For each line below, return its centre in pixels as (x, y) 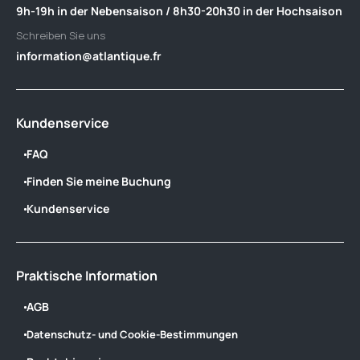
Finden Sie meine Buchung (99, 181)
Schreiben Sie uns (61, 35)
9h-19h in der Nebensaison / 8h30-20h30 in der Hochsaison (179, 11)
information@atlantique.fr (89, 56)
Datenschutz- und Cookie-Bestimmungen (132, 334)
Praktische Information (87, 276)
